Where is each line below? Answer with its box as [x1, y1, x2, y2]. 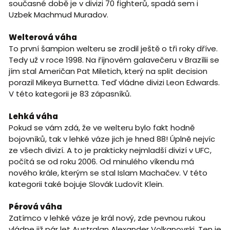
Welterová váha [8, 31, 77, 43]
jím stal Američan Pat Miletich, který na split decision [8, 65, 207, 76]
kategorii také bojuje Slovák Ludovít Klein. [8, 178, 166, 189]
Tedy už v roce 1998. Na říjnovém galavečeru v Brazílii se [8, 54, 219, 65]
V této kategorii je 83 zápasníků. [8, 88, 131, 99]
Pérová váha [8, 201, 62, 212]
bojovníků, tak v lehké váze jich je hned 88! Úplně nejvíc [8, 133, 215, 144]
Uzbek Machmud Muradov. [8, 9, 108, 20]
